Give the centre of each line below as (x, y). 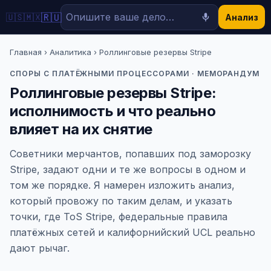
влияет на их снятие (81, 129)
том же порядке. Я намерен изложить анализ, (122, 185)
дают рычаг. (40, 248)
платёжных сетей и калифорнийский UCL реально (132, 232)
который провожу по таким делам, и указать (121, 201)
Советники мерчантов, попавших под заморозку (130, 154)
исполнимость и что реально (113, 111)
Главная (26, 52)
